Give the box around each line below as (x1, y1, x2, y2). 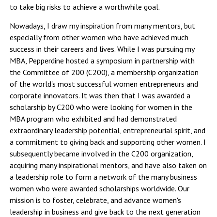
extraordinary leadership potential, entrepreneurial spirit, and (10, 125, 205, 135)
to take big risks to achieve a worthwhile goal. (10, 2, 160, 12)
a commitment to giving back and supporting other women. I (10, 137, 206, 147)
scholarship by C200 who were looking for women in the (10, 102, 192, 112)
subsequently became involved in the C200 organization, (10, 149, 193, 158)
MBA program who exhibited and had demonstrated (10, 114, 177, 124)
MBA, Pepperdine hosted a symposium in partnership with (10, 56, 195, 65)
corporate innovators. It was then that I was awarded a (10, 91, 190, 100)
